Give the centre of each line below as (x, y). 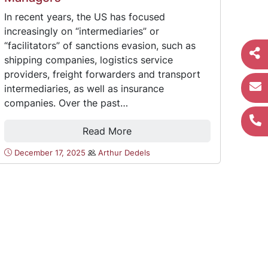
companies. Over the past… (66, 103)
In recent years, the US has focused (84, 16)
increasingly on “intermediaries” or (81, 31)
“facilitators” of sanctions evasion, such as (100, 45)
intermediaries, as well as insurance (84, 88)
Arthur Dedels (124, 153)
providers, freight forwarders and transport (102, 74)
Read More (107, 131)
